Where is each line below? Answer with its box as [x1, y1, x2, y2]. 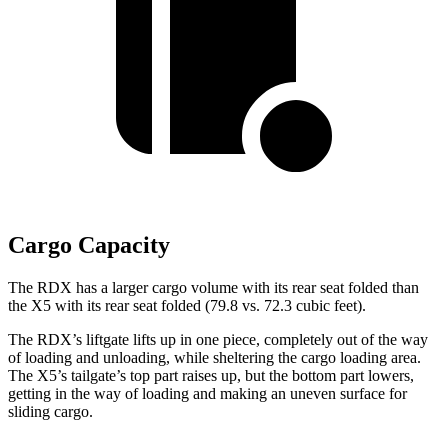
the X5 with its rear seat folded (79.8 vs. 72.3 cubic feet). [8, 297, 366, 314]
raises [182, 367, 217, 384]
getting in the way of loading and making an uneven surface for [8, 385, 407, 402]
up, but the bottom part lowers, [217, 367, 414, 384]
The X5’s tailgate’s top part [8, 367, 182, 384]
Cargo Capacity [8, 232, 170, 259]
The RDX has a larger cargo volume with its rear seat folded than [8, 279, 419, 296]
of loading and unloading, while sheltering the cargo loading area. [8, 349, 421, 366]
